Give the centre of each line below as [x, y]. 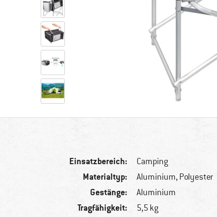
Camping [153, 162]
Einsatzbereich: [99, 161]
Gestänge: [109, 192]
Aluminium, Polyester [175, 177]
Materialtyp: [105, 177]
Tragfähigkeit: [103, 208]
